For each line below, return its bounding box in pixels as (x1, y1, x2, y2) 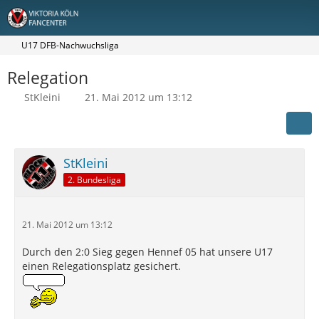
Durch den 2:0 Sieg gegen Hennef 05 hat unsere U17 (22, 245, 273, 258)
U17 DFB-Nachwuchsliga (21, 39, 119, 51)
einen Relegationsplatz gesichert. (22, 259, 181, 273)
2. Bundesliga (68, 173, 121, 186)
